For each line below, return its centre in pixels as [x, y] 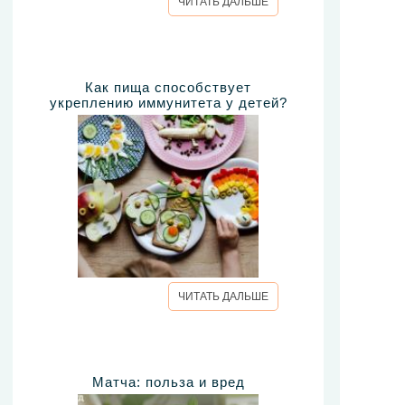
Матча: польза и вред [168, 382]
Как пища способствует [168, 88]
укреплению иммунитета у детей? [168, 103]
